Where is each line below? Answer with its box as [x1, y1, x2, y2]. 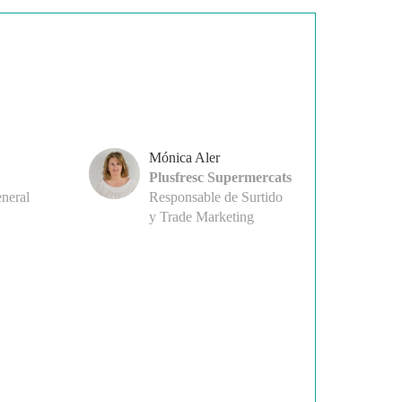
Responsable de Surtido [149, 189, 284, 205]
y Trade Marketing [149, 209, 255, 225]
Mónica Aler [149, 150, 221, 166]
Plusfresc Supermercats [149, 170, 293, 186]
